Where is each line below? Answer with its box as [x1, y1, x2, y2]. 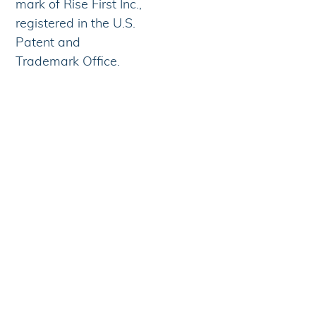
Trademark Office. [16, 53, 121, 70]
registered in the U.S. [16, 15, 136, 32]
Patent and [16, 34, 81, 51]
